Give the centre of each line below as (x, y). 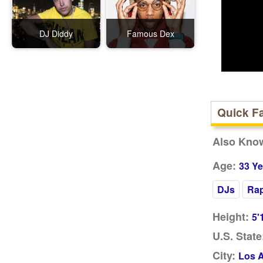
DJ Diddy (56, 33)
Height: (230, 217)
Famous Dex (150, 33)
